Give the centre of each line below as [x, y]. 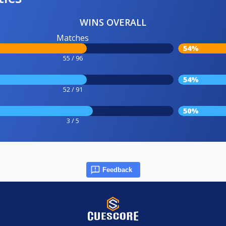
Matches [73, 38]
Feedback [117, 170]
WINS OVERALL [113, 22]
